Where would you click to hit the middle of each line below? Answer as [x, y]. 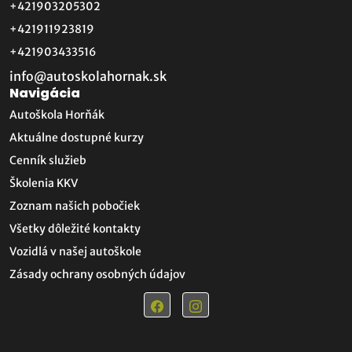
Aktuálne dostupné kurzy [77, 137]
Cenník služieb [48, 160]
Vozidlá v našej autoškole [75, 251]
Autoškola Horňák [57, 115]
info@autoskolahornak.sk [88, 76]
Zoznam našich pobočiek [75, 206]
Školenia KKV [44, 183]
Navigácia [45, 93]
